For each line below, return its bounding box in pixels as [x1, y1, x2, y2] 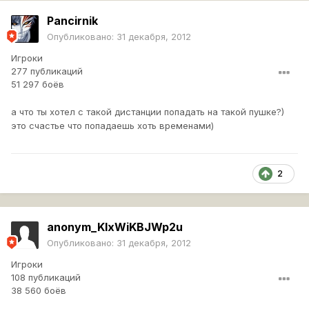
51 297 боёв [11, 79, 64, 90]
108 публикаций [11, 272, 81, 283]
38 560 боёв [11, 285, 66, 297]
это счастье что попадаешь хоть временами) [11, 120, 214, 132]
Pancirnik [47, 14, 98, 28]
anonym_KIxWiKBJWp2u [47, 220, 183, 235]
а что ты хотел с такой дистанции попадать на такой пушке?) [11, 106, 284, 118]
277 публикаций [11, 66, 83, 77]
